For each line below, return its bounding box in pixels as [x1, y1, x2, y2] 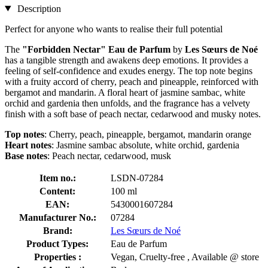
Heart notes [5, 139, 51, 150]
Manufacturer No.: [19, 212, 96, 223]
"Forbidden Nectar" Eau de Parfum [22, 44, 170, 54]
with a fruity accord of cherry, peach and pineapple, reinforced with [5, 76, 258, 87]
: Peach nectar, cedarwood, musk [47, 150, 171, 161]
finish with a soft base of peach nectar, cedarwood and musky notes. [5, 108, 261, 119]
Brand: [42, 225, 72, 236]
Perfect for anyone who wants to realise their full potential [5, 23, 223, 34]
